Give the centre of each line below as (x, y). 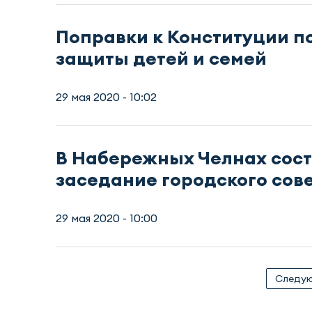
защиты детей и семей (161, 58)
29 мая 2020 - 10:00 (107, 218)
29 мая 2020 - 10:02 (106, 96)
